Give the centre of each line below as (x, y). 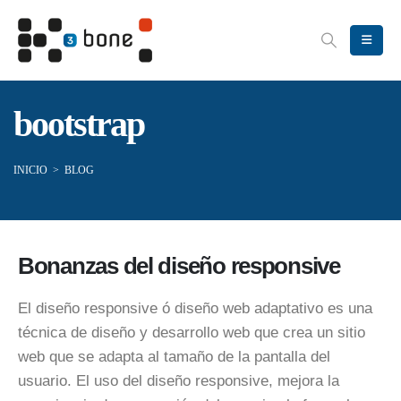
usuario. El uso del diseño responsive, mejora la (179, 381)
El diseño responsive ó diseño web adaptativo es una (195, 309)
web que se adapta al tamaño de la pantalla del (174, 357)
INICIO (30, 171)
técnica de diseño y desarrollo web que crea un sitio (192, 333)
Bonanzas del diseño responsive (179, 266)
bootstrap (79, 124)
